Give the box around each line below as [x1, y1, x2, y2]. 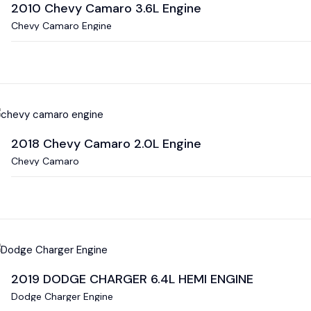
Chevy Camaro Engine [11, 19, 112, 33]
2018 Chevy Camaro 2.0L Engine [11, 135, 201, 152]
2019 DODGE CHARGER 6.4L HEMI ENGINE [11, 270, 253, 287]
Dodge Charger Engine [11, 289, 113, 303]
